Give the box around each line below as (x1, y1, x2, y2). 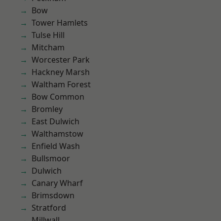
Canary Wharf (32, 178, 83, 188)
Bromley (32, 104, 63, 114)
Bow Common (32, 91, 84, 102)
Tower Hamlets (32, 17, 88, 28)
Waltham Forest (32, 79, 91, 90)
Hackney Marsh (32, 67, 90, 77)
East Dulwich (32, 116, 79, 127)
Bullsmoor (32, 153, 70, 164)
